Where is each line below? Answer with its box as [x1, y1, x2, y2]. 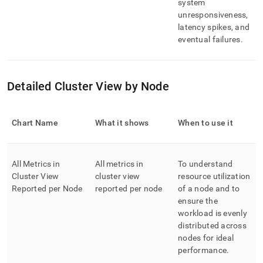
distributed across [178, 221, 247, 230]
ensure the [178, 196, 218, 205]
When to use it [178, 118, 233, 127]
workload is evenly [178, 208, 248, 218]
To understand [178, 159, 233, 168]
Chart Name [12, 118, 58, 127]
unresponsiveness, [178, 10, 248, 19]
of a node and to [178, 184, 240, 193]
